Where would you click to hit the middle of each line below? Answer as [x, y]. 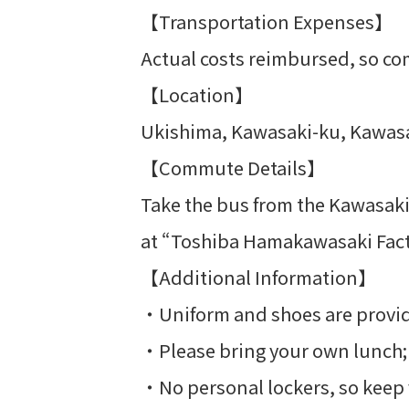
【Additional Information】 [258, 277]
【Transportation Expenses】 [267, 21]
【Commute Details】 [233, 168]
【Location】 [197, 94]
